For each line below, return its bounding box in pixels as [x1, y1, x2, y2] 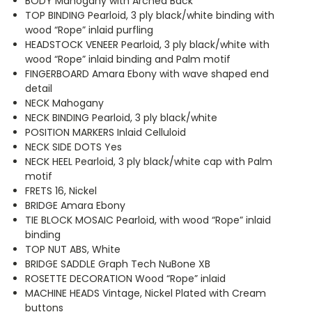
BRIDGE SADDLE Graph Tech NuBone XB [25, 257, 211, 272]
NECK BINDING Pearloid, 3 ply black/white [25, 111, 218, 125]
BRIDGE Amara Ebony [25, 198, 126, 213]
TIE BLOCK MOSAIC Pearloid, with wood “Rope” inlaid [25, 213, 272, 228]
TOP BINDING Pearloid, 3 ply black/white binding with [25, 8, 275, 23]
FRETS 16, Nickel [25, 184, 97, 198]
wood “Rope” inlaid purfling [25, 23, 154, 38]
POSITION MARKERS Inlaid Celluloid [25, 125, 187, 140]
